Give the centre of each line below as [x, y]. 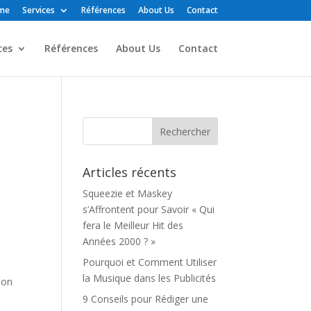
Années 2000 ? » [119, 241]
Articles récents [130, 172]
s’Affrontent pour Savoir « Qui [149, 209]
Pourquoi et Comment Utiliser [150, 262]
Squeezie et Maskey [128, 193]
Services [38, 10]
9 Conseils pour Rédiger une [146, 299]
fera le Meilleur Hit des [133, 225]
